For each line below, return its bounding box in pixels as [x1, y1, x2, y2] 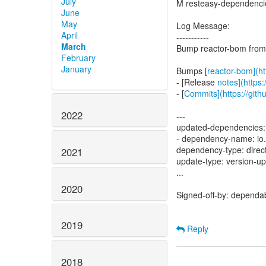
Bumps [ [176, 65, 207, 77]
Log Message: [176, 20, 230, 31]
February [61, 52, 96, 64]
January [61, 63, 91, 75]
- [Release [176, 76, 217, 88]
